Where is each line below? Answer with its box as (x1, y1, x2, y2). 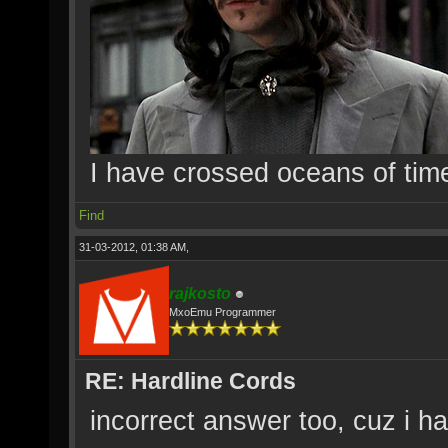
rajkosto (169, 285, 231, 302)
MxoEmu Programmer (169, 306, 276, 318)
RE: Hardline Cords (85, 368, 296, 394)
